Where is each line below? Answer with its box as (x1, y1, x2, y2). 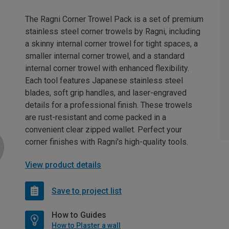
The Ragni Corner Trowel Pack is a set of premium (25, 14, 203, 25)
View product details (25, 160, 101, 170)
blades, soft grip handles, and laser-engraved (25, 88, 187, 98)
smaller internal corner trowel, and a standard (25, 51, 185, 61)
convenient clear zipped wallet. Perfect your (25, 125, 182, 135)
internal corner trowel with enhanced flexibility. (25, 63, 189, 74)
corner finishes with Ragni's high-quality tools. (25, 137, 188, 147)
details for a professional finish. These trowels (25, 100, 192, 110)
